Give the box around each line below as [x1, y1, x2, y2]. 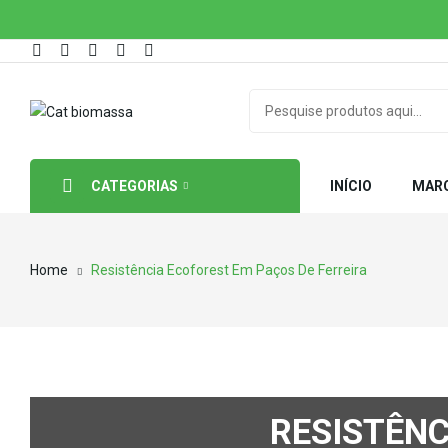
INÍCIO [330, 178, 372, 194]
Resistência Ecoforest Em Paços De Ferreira [91, 262, 367, 278]
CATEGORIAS [91, 178, 178, 194]
